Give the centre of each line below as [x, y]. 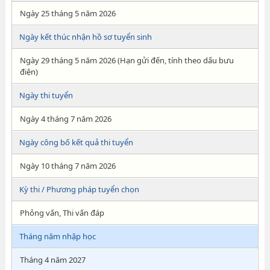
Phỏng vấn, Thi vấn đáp [62, 213]
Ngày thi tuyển [46, 95]
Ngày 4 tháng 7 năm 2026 [65, 119]
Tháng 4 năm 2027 [52, 260]
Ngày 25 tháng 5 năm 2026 [67, 13]
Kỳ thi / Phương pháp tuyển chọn [79, 189]
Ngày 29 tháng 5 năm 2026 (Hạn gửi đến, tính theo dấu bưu [127, 60]
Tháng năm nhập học [57, 236]
